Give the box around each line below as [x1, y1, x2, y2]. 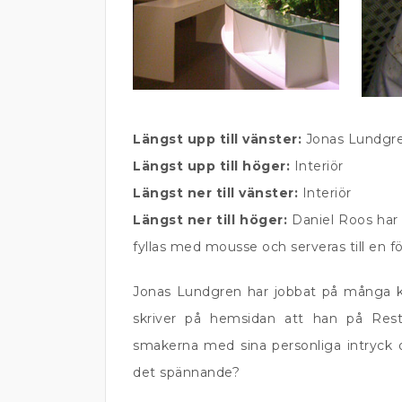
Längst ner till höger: [133, 212, 288, 228]
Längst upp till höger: [133, 158, 290, 174]
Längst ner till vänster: [133, 185, 298, 201]
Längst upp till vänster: [133, 131, 301, 147]
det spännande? [133, 364, 240, 380]
